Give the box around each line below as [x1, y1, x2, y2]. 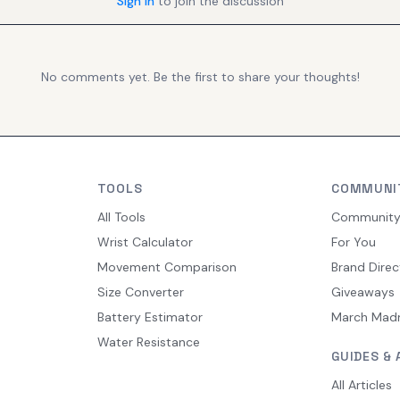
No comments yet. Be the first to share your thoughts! [40, 69, 360, 85]
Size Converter [96, 284, 184, 300]
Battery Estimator [96, 309, 203, 325]
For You [331, 234, 377, 250]
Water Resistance [96, 334, 200, 350]
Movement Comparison [96, 259, 237, 275]
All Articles [331, 377, 393, 393]
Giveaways [331, 284, 396, 300]
